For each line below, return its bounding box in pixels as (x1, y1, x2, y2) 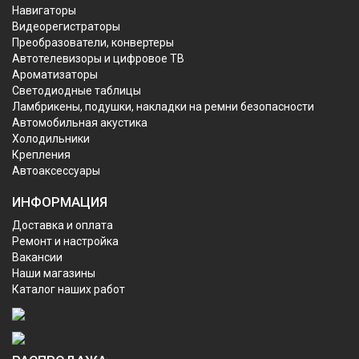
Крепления (12, 147, 71, 161)
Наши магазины (12, 266, 95, 280)
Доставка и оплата (12, 218, 113, 232)
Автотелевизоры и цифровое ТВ (12, 51, 184, 65)
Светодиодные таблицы (12, 83, 141, 97)
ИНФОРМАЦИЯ (12, 193, 107, 210)
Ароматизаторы (12, 67, 98, 81)
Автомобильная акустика (12, 115, 147, 129)
